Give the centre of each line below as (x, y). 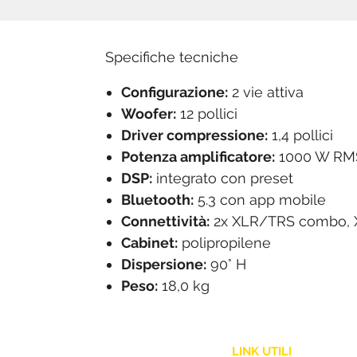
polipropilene (224, 243)
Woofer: (149, 114)
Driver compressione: (194, 135)
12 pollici (207, 114)
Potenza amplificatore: (198, 157)
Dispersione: (164, 265)
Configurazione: (175, 92)
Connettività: (165, 222)
